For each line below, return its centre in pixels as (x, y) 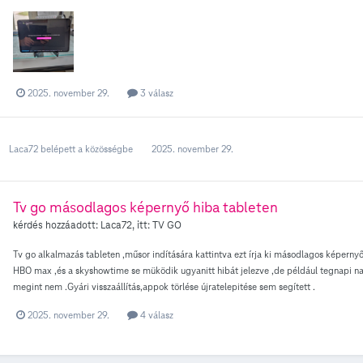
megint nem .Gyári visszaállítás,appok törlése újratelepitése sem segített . (164, 286)
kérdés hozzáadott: (57, 225)
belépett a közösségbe (85, 149)
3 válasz (156, 92)
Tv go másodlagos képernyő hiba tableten (145, 207)
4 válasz (156, 314)
